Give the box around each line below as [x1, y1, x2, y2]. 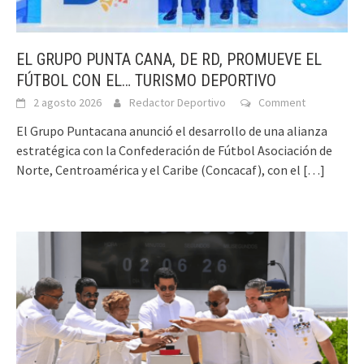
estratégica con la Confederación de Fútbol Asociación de [16, 142, 332, 159]
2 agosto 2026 [33, 95, 102, 110]
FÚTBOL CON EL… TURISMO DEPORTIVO [16, 71, 276, 91]
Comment [258, 95, 305, 110]
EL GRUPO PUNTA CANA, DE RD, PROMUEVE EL [16, 50, 322, 70]
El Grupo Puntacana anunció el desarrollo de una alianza [16, 123, 327, 140]
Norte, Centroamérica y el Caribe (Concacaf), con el [16, 162, 301, 179]
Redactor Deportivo [129, 95, 226, 110]
